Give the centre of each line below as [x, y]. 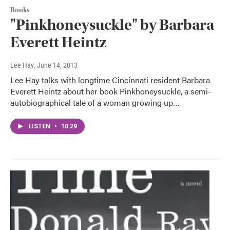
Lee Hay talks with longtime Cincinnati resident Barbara [110, 80]
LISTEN [40, 127]
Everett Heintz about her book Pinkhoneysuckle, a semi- [111, 91]
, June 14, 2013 [56, 65]
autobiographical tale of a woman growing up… [95, 103]
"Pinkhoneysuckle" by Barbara [112, 25]
